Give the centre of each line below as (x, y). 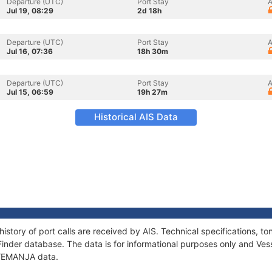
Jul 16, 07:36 (30, 51)
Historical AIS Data (136, 117)
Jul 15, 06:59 (30, 92)
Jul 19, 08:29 (30, 11)
